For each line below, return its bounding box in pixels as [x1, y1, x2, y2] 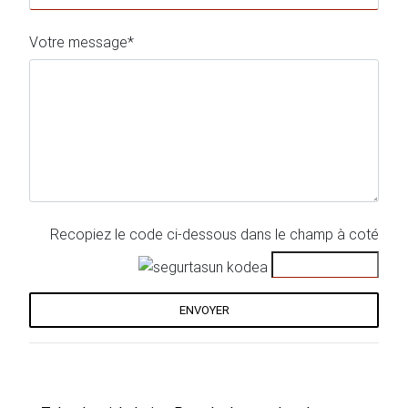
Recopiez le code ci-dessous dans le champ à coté [50, 225, 379, 244]
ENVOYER [178, 302, 229, 319]
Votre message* [29, 33, 134, 52]
